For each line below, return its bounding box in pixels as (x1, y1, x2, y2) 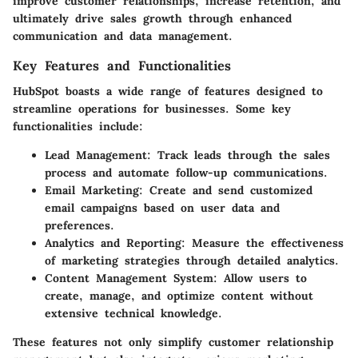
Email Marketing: (45, 183, 143, 198)
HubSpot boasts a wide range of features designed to (13, 84, 323, 99)
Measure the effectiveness (185, 236, 344, 251)
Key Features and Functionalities (13, 58, 231, 74)
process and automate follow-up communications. (45, 165, 328, 181)
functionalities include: (13, 119, 143, 134)
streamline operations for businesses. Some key (13, 101, 291, 117)
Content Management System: (45, 271, 217, 286)
